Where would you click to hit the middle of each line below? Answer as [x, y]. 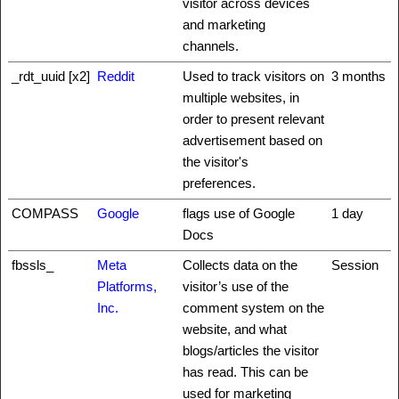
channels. [211, 45]
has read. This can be [245, 371]
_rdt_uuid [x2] [51, 76]
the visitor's [216, 161]
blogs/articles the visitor [251, 350]
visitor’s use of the [236, 286]
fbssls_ [33, 265]
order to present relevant [253, 118]
